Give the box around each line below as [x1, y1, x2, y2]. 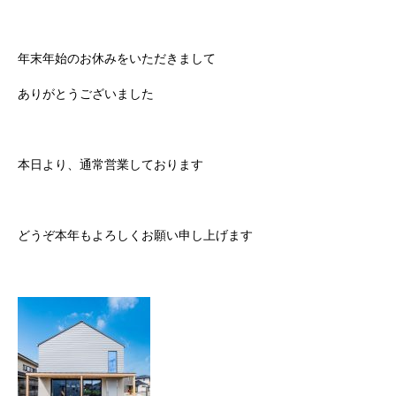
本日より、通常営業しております [18, 157, 203, 171]
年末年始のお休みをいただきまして [18, 51, 216, 65]
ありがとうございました [18, 87, 154, 101]
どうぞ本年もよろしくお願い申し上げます [18, 228, 253, 242]
